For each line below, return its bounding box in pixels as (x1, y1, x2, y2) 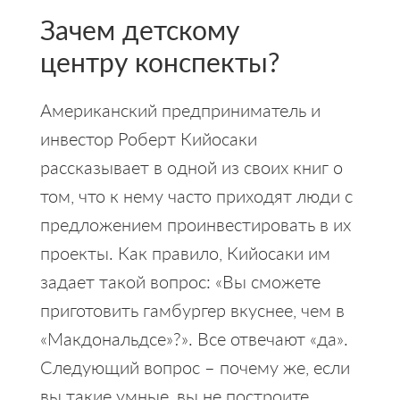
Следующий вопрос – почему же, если (39, 354, 350, 379)
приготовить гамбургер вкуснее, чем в (39, 296, 345, 322)
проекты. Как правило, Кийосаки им (39, 239, 330, 265)
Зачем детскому (39, 10, 239, 48)
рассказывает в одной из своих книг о (39, 154, 343, 179)
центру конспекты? (39, 42, 279, 80)
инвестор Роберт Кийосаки (39, 125, 257, 151)
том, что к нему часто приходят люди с (39, 182, 353, 208)
